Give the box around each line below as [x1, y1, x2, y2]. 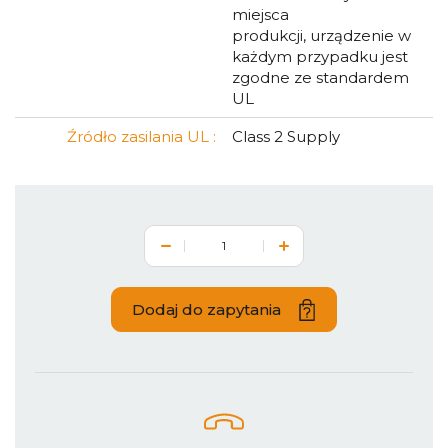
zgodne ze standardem [232, 68, 409, 87]
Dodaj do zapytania [132, 299, 281, 319]
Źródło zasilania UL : [67, 127, 216, 146]
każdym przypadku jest [232, 47, 408, 66]
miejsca [232, 5, 289, 24]
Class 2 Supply [232, 127, 340, 146]
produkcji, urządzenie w [232, 26, 411, 45]
